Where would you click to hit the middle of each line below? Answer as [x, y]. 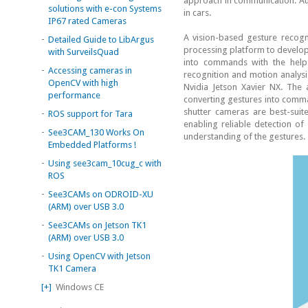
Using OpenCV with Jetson [99, 256]
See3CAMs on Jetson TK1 [97, 225]
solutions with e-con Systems [105, 8]
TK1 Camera [72, 268]
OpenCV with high [83, 82]
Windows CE [78, 287]
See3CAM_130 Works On [96, 132]
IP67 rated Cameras [87, 21]
